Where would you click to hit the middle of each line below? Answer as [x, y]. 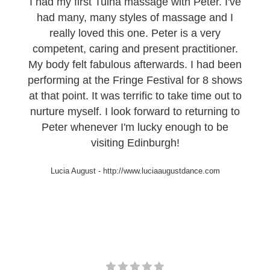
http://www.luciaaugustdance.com [161, 171]
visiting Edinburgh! [135, 143]
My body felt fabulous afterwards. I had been [135, 64]
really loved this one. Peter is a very [135, 33]
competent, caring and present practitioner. [135, 49]
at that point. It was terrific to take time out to [135, 96]
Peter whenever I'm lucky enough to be [135, 127]
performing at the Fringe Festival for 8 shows [135, 80]
